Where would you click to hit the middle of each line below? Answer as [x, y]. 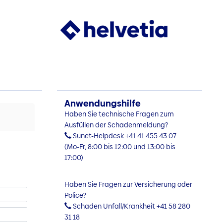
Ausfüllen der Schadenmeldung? [116, 125]
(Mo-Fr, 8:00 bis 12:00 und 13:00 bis [120, 147]
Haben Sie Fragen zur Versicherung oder [128, 184]
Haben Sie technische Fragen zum [119, 114]
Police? [75, 195]
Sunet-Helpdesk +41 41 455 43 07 [124, 136]
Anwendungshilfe [102, 103]
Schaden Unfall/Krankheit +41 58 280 [131, 206]
